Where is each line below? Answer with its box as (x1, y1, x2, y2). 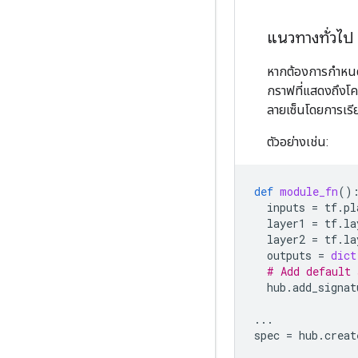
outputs (267, 248, 312, 263)
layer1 (267, 216, 305, 231)
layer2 (267, 232, 305, 247)
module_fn (280, 184, 338, 199)
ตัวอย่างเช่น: (267, 134, 328, 149)
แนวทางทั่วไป (267, 28, 353, 48)
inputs (267, 200, 305, 215)
